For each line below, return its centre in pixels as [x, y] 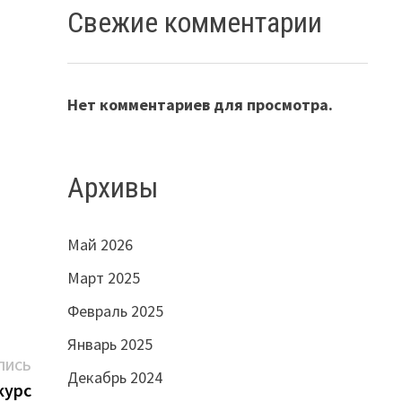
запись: [56, 388]
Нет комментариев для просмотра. [200, 104]
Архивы [113, 187]
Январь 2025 [109, 345]
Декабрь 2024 [114, 378]
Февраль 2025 [115, 311]
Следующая [72, 364]
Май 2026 [100, 245]
